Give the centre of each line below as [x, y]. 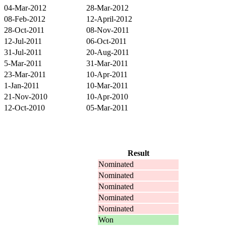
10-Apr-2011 [107, 74]
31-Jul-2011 [23, 52]
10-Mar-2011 [107, 85]
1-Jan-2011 [22, 85]
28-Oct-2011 [24, 30]
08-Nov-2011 [108, 30]
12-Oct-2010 [24, 107]
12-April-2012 [109, 19]
